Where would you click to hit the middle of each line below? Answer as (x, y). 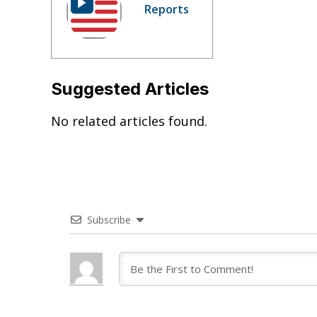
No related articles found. (129, 121)
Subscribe (109, 220)
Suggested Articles (130, 89)
